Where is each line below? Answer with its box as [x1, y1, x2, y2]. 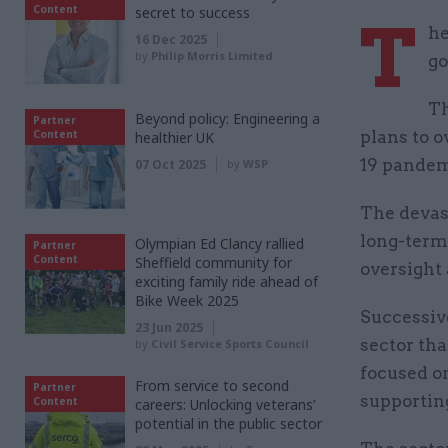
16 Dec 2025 [135, 31, 207, 48]
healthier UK [135, 128, 214, 147]
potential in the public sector [135, 414, 322, 433]
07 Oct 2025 [135, 156, 206, 173]
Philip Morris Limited [151, 48, 272, 63]
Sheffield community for [135, 253, 292, 272]
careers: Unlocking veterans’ [135, 395, 315, 414]
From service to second [135, 376, 289, 395]
